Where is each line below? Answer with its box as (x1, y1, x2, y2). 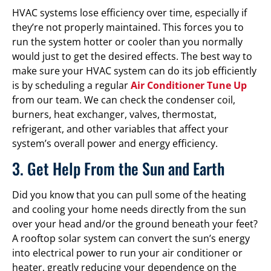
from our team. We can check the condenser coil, (12, 93, 235, 106)
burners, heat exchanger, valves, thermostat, (12, 107, 217, 121)
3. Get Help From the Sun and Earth (12, 157, 224, 181)
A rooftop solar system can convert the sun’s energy (12, 232, 250, 246)
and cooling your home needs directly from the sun (12, 203, 246, 217)
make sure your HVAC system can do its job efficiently (12, 64, 256, 77)
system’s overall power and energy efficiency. (12, 136, 218, 150)
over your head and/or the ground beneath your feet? (12, 217, 258, 231)
